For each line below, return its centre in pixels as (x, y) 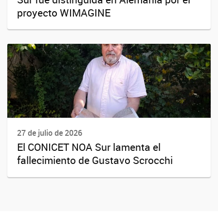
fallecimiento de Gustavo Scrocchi (95, 160)
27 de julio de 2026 (50, 133)
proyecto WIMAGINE (64, 12)
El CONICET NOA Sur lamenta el (89, 147)
